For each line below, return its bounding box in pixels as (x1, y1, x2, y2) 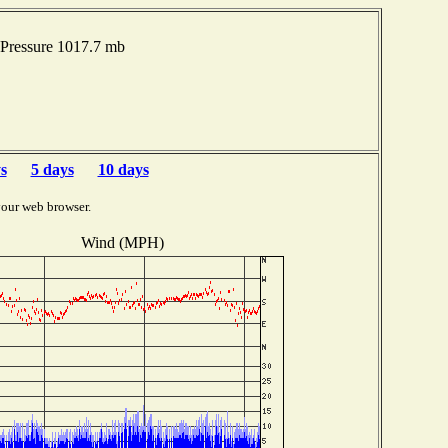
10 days (97, 161, 149, 178)
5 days (30, 161, 74, 178)
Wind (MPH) (80, 233, 164, 251)
